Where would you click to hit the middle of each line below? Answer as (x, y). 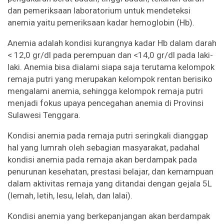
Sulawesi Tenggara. (44, 115)
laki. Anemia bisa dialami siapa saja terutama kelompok (111, 67)
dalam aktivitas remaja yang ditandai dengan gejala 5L (110, 184)
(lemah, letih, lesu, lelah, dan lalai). (70, 196)
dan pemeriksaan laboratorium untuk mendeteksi (99, 11)
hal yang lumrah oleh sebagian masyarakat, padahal (103, 148)
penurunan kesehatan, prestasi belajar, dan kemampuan (110, 172)
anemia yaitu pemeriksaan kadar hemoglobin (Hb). (101, 23)
